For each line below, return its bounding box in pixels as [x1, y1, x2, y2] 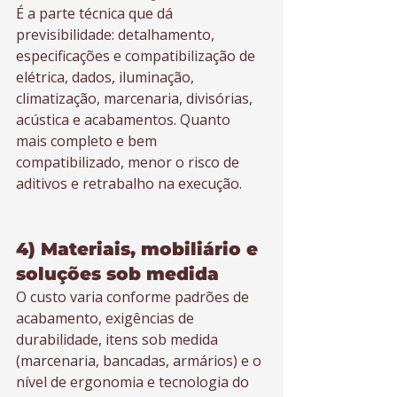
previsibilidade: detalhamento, [16, 25, 218, 44]
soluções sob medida [16, 263, 219, 284]
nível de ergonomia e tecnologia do [16, 372, 253, 392]
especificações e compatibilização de [16, 46, 259, 66]
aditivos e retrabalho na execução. [16, 174, 242, 193]
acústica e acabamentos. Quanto [16, 110, 234, 129]
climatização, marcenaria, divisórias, [16, 89, 256, 108]
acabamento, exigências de [16, 308, 198, 328]
